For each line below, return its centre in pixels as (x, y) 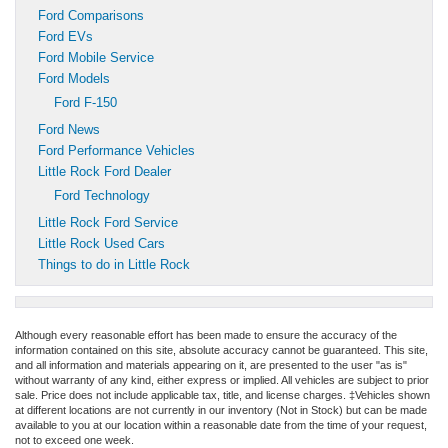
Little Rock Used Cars (101, 244)
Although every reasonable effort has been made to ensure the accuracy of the (206, 335)
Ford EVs (65, 37)
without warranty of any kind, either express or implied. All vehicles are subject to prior (222, 380)
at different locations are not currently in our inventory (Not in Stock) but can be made (221, 410)
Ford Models (74, 79)
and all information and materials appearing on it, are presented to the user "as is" (211, 365)
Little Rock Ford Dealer (104, 172)
